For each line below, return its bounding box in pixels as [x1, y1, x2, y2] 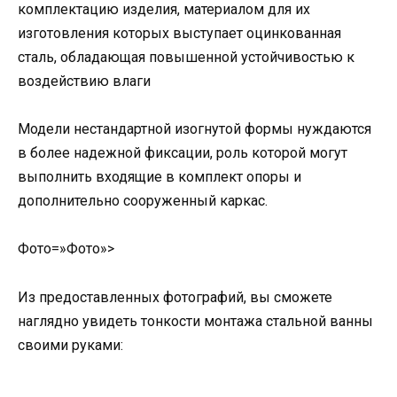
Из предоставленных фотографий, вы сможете [18, 288, 332, 306]
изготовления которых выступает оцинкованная [18, 25, 341, 42]
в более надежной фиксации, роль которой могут [18, 144, 347, 162]
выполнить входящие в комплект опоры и [18, 168, 301, 186]
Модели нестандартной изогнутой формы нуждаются [18, 121, 371, 138]
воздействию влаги [18, 73, 151, 90]
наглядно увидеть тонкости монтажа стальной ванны [18, 312, 373, 330]
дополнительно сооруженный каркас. [18, 192, 268, 210]
